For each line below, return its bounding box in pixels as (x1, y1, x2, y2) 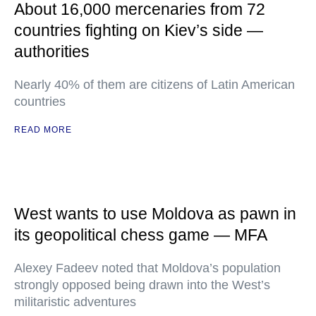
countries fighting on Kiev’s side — (14, 21, 263, 39)
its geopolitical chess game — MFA (14, 226, 267, 244)
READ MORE (14, 125, 72, 135)
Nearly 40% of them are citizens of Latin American (14, 78, 295, 92)
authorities (14, 42, 90, 61)
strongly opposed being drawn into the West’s (14, 278, 270, 292)
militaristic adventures (14, 295, 136, 309)
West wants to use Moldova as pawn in (14, 205, 296, 223)
